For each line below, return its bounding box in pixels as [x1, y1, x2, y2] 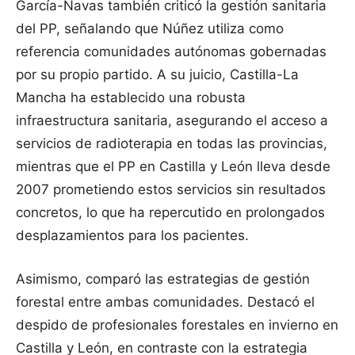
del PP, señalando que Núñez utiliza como [16, 20, 284, 36]
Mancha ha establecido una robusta [16, 89, 246, 105]
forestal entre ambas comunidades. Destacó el [16, 293, 315, 310]
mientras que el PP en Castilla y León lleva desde [16, 158, 330, 174]
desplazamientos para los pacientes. [16, 227, 249, 243]
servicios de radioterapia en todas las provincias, [16, 135, 327, 151]
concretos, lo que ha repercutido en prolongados [16, 204, 325, 220]
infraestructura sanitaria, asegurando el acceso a [16, 112, 328, 128]
